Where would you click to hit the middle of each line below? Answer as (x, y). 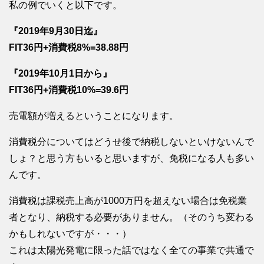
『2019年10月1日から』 (60, 74)
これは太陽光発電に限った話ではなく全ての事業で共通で (131, 250)
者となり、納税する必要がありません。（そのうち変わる (131, 217)
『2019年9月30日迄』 (56, 31)
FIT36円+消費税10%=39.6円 (69, 90)
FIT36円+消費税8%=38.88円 (69, 48)
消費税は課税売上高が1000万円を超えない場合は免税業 (128, 201)
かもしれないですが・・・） (70, 234)
